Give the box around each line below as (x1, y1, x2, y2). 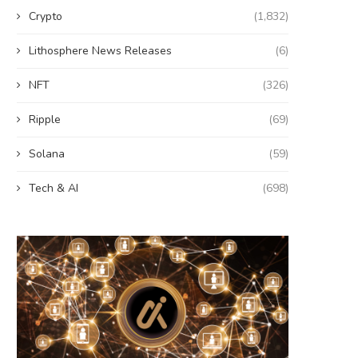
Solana (29, 146, 65, 162)
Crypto (29, 9, 62, 25)
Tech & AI (29, 181, 78, 197)
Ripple (29, 112, 61, 128)
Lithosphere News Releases (29, 43, 172, 59)
